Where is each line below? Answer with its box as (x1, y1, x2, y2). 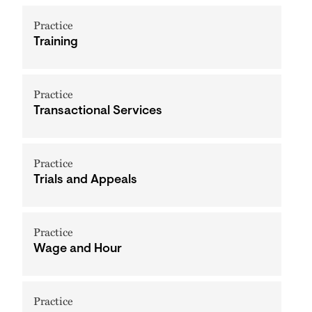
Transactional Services (33, 105, 162, 118)
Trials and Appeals (33, 174, 137, 187)
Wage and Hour (33, 243, 122, 256)
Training (33, 36, 78, 49)
